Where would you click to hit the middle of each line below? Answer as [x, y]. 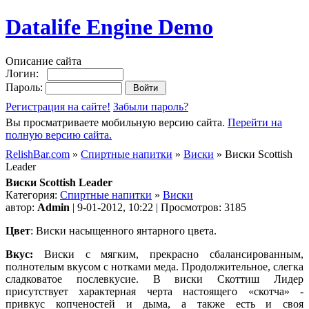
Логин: [26, 73]
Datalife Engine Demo [109, 27]
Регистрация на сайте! [58, 106]
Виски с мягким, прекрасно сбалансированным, [174, 254]
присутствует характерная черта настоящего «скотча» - [154, 291]
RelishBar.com [38, 154]
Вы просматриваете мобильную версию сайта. [117, 122]
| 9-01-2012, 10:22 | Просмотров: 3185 [158, 207]
